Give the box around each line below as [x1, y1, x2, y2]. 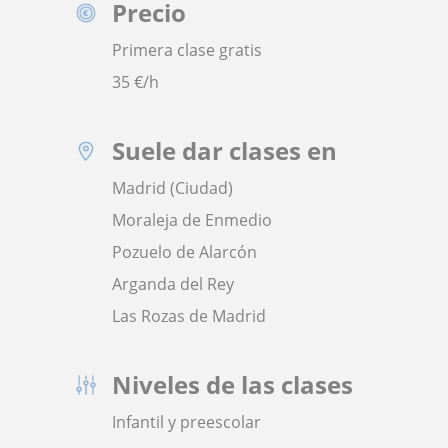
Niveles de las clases [112, 368, 353, 401]
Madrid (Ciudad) [112, 177, 233, 199]
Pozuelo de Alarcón [112, 241, 257, 263]
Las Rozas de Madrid [112, 305, 266, 327]
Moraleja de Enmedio [112, 209, 272, 231]
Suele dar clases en [112, 134, 337, 167]
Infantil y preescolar [112, 411, 261, 433]
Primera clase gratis [112, 39, 262, 61]
